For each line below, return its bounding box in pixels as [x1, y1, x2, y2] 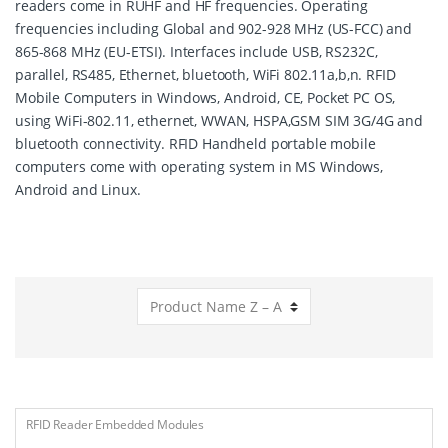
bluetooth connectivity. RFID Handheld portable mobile [15, 134, 376, 153]
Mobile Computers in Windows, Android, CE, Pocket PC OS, [15, 88, 396, 107]
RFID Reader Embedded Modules [26, 415, 205, 433]
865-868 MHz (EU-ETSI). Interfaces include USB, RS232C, [15, 42, 378, 61]
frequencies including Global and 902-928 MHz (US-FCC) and [15, 19, 413, 38]
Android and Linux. [15, 180, 141, 199]
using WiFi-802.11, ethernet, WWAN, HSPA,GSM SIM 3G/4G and [15, 111, 424, 130]
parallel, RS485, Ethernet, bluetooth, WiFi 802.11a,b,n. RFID [15, 65, 396, 84]
